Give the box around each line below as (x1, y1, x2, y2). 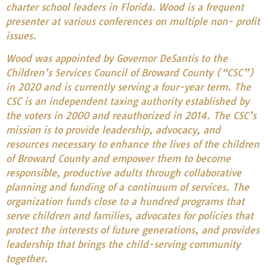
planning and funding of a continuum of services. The (6, 181, 249, 194)
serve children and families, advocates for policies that (6, 210, 253, 222)
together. (6, 253, 48, 265)
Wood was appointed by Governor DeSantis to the (6, 52, 228, 65)
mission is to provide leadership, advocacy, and (6, 124, 221, 136)
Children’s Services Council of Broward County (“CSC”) (6, 67, 254, 79)
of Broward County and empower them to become (6, 153, 231, 165)
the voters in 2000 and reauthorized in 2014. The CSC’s (6, 110, 256, 122)
